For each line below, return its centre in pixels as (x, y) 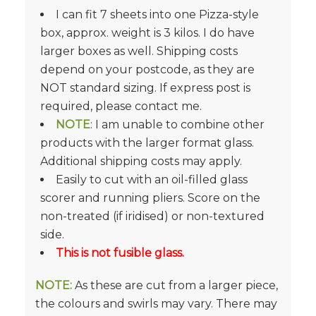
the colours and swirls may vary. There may (156, 303)
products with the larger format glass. (147, 142)
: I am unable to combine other (177, 124)
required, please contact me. (121, 106)
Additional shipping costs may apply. (141, 161)
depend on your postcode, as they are (147, 69)
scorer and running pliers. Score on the (150, 197)
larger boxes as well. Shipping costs (139, 51)
